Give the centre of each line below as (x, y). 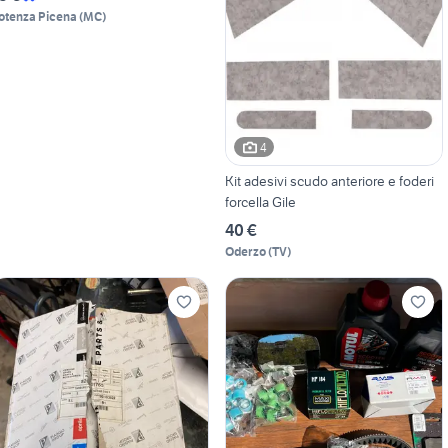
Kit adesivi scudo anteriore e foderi (329, 181)
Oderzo (245, 252)
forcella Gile (260, 202)
